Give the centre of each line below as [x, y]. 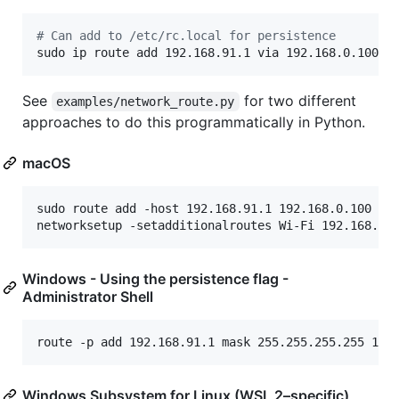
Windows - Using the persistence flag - [155, 278]
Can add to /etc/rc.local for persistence [190, 35]
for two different [300, 100]
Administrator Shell [88, 296]
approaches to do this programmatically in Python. [194, 122]
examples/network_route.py [146, 101]
